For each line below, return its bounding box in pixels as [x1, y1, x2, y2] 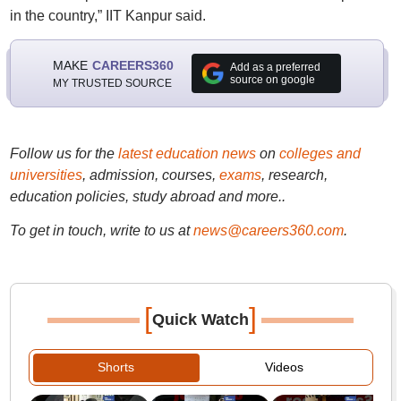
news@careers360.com [192, 223, 344, 238]
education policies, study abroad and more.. [9, 189, 286, 204]
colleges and [278, 146, 361, 161]
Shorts [98, 360, 135, 374]
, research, [260, 167, 328, 183]
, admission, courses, [81, 167, 219, 183]
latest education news [117, 146, 256, 161]
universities [9, 167, 82, 183]
